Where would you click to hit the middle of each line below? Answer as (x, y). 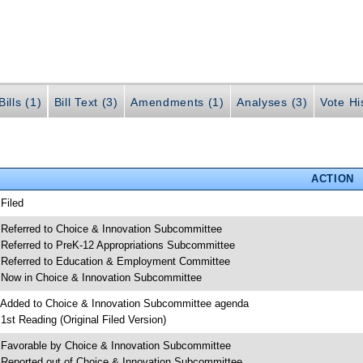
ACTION (332, 179)
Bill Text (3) (86, 102)
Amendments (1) (177, 102)
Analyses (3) (272, 102)
